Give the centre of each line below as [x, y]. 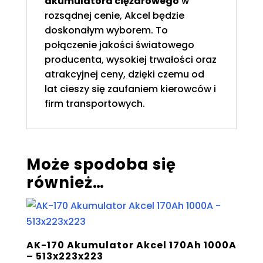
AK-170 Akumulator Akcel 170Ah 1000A [131, 245]
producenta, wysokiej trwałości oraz [130, 60]
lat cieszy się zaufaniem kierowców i [130, 89]
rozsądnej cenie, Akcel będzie [114, 16]
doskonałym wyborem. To [106, 31]
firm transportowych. [95, 104]
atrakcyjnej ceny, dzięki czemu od [124, 75]
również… [65, 183]
